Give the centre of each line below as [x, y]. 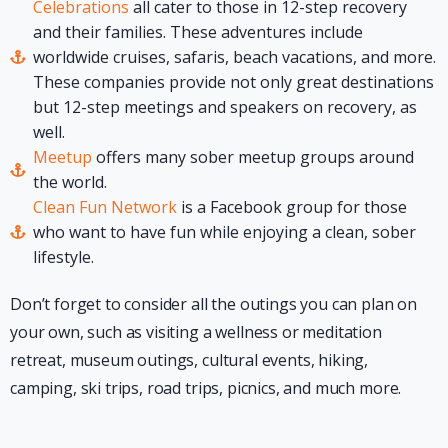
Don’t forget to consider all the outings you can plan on [214, 303]
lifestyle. [63, 256]
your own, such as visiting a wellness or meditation [196, 331]
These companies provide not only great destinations [233, 81]
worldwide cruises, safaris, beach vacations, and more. [234, 56]
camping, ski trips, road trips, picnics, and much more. [206, 387]
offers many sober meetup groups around [252, 156]
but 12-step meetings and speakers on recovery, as [224, 106]
